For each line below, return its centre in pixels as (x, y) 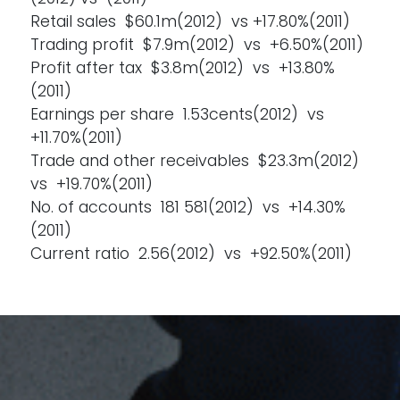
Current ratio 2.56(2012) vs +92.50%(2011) (192, 254)
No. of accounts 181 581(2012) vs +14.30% (188, 208)
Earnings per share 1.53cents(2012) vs (180, 115)
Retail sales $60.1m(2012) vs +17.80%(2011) (191, 22)
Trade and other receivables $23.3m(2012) (197, 161)
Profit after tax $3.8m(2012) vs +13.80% (183, 68)
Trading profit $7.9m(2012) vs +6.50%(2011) (197, 45)
